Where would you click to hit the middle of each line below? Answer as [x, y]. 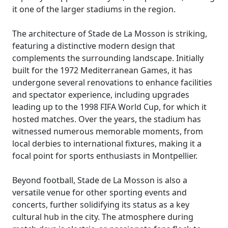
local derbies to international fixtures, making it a [107, 144]
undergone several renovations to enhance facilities [112, 82]
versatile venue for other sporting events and [99, 192]
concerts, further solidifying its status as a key [101, 205]
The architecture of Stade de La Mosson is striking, [110, 34]
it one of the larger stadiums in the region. [94, 9]
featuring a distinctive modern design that [94, 46]
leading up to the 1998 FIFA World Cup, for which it [109, 107]
